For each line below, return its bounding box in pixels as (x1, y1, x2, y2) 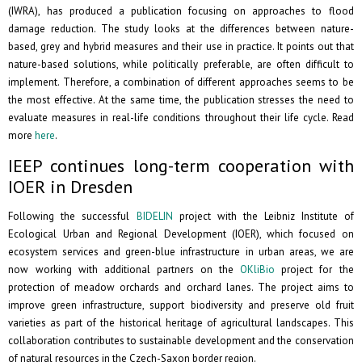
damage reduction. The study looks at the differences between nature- (8, 22, 354, 36)
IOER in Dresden (8, 175, 133, 199)
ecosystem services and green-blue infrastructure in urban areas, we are (8, 245, 354, 259)
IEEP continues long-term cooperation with (8, 154, 354, 178)
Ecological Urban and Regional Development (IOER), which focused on (8, 227, 354, 242)
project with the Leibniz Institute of (172, 209, 354, 224)
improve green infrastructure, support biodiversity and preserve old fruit (8, 298, 354, 313)
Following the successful (8, 209, 137, 224)
